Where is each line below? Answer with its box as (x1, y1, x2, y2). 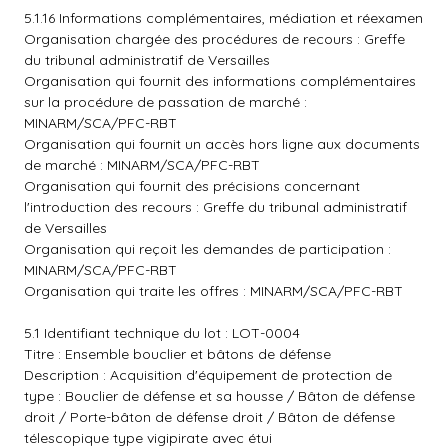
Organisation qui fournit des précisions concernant (24, 177, 360, 195)
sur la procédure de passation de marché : (24, 93, 307, 111)
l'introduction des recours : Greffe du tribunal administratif (24, 198, 407, 216)
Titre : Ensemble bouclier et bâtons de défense (24, 345, 331, 363)
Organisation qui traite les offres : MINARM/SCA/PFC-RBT (24, 282, 403, 300)
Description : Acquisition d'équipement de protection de (24, 366, 392, 384)
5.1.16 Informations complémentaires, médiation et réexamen (24, 9, 423, 27)
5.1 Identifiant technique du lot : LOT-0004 (24, 324, 300, 342)
